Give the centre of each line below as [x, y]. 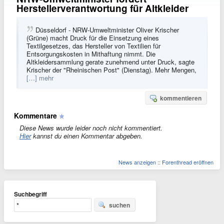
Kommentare [35, 115]
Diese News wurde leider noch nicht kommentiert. [91, 128]
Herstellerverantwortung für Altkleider [102, 8]
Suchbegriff [30, 194]
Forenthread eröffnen [188, 162]
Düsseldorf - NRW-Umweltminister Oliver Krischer [107, 30]
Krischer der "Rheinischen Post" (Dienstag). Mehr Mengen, [111, 70]
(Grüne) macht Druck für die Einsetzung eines [93, 38]
